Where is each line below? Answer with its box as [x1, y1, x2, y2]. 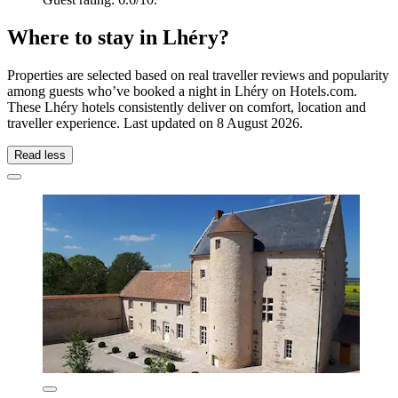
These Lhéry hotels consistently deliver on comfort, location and [7, 99, 366, 115]
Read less [14, 147, 66, 162]
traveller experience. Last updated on [7, 115, 217, 131]
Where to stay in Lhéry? [7, 25, 229, 49]
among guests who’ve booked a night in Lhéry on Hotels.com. [7, 83, 357, 99]
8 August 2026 [217, 115, 299, 131]
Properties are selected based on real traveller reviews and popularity [7, 67, 389, 83]
